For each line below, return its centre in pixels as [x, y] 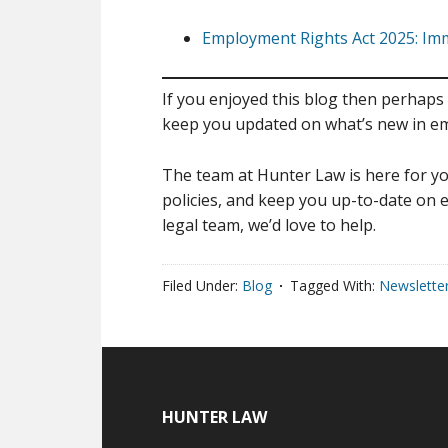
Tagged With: [334, 286]
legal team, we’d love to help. [269, 225]
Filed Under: [202, 286]
